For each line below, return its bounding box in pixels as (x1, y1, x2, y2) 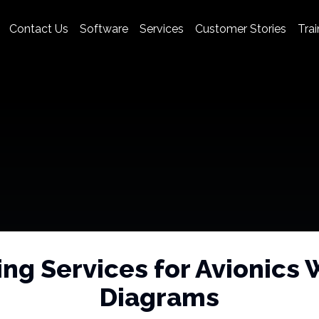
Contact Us (9, 21, 68, 36)
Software (80, 21, 128, 36)
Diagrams (100, 281, 219, 312)
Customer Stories (195, 21, 286, 36)
